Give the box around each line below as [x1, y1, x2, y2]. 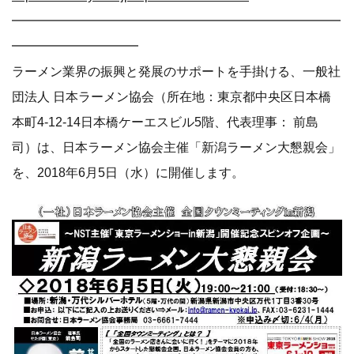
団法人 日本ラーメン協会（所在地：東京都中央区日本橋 [12, 89, 331, 104]
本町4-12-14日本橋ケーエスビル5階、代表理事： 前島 [12, 115, 318, 129]
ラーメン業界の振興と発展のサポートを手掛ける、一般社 [12, 64, 341, 78]
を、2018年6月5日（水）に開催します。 [12, 165, 244, 179]
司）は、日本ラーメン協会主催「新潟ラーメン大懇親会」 [12, 140, 341, 154]
